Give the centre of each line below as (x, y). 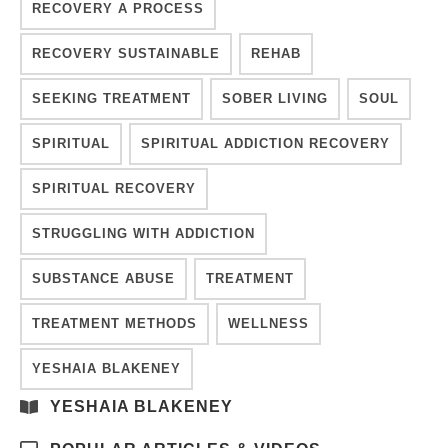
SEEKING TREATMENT (111, 98)
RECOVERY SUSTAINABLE (126, 53)
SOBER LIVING (275, 98)
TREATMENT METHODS (114, 323)
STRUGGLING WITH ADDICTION (143, 233)
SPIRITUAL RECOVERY (114, 188)
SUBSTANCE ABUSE (103, 278)
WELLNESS (268, 323)
